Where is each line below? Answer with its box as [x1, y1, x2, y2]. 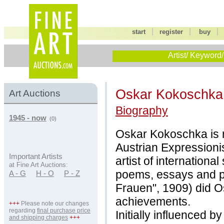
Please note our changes [19, 200, 89, 207]
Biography [115, 104, 168, 117]
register [159, 28, 183, 35]
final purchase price [37, 207, 90, 214]
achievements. [115, 194, 190, 208]
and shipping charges [9, 214, 68, 221]
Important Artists [9, 152, 62, 160]
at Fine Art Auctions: [9, 161, 68, 168]
